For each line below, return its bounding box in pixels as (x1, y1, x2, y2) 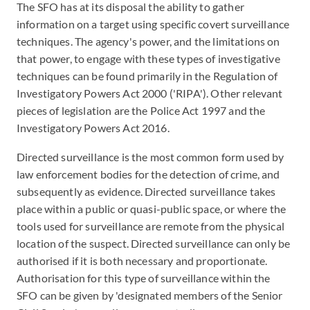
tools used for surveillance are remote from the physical (17, 219, 284, 232)
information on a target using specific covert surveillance (17, 17, 290, 30)
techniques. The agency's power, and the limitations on (17, 35, 280, 48)
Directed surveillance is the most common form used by (17, 150, 284, 163)
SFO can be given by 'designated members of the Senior (17, 289, 283, 302)
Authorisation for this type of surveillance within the (17, 271, 271, 284)
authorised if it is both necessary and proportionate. (17, 254, 268, 267)
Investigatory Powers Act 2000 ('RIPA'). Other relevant (17, 86, 283, 100)
